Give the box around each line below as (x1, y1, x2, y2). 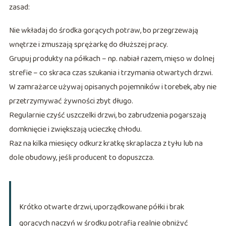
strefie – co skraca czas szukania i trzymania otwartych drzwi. (9, 67, 213, 80)
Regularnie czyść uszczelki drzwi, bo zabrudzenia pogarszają (9, 109, 206, 122)
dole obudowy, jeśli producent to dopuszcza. (9, 151, 154, 164)
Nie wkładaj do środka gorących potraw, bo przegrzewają (9, 24, 198, 37)
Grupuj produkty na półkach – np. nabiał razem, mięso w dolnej (9, 52, 214, 66)
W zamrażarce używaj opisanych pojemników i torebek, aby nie (9, 81, 216, 94)
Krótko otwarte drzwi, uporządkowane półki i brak (19, 201, 184, 214)
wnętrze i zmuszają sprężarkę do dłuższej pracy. (9, 38, 168, 51)
